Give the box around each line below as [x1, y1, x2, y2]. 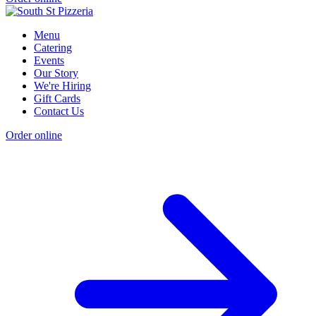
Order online [6, 129, 62, 142]
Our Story [34, 67, 78, 80]
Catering [34, 42, 72, 54]
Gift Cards [34, 92, 80, 105]
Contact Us [34, 105, 84, 118]
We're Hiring [34, 80, 91, 92]
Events [34, 54, 64, 67]
